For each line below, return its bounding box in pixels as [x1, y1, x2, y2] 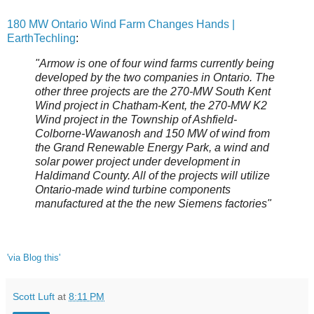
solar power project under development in [35, 156, 240, 168]
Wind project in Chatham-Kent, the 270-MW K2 [35, 100, 267, 112]
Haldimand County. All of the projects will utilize [35, 170, 270, 182]
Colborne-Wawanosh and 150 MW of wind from [35, 128, 270, 140]
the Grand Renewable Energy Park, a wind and [35, 142, 269, 154]
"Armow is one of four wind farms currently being [35, 57, 274, 70]
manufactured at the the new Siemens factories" [35, 198, 271, 210]
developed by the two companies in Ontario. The [35, 71, 275, 84]
